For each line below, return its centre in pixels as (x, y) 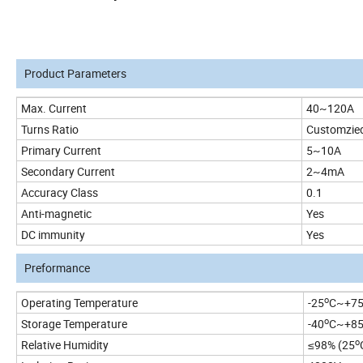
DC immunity (53, 235)
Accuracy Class (60, 193)
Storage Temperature (74, 324)
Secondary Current (68, 172)
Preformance (57, 268)
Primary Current (61, 151)
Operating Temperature (79, 303)
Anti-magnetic (58, 214)
